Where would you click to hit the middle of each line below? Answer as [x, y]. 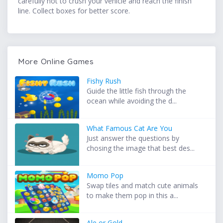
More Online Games [56, 61]
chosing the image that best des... [141, 148]
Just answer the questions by [133, 138]
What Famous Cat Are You [130, 128]
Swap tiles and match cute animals [143, 186]
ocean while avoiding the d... [132, 101]
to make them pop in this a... [133, 196]
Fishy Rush [104, 81]
